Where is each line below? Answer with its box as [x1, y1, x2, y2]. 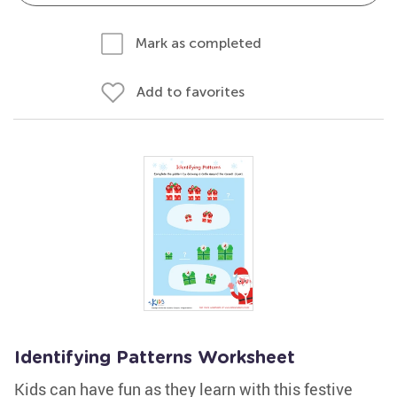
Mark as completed [136, 35, 261, 51]
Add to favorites [136, 83, 245, 100]
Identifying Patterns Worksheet [14, 349, 295, 367]
